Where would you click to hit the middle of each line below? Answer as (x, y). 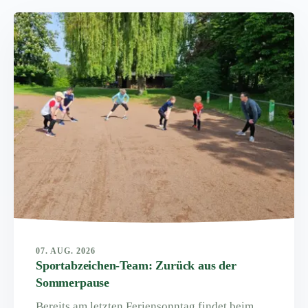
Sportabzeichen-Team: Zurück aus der (136, 265)
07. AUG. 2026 (66, 251)
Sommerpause (73, 282)
